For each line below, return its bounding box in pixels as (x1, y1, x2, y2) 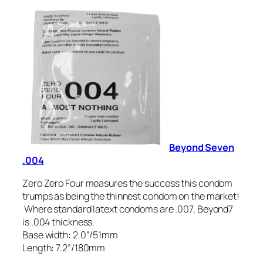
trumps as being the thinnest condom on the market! (22, 189, 240, 203)
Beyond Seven (169, 141, 234, 154)
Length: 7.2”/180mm (22, 241, 106, 254)
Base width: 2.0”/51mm (22, 228, 118, 241)
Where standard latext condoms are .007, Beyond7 (22, 202, 234, 215)
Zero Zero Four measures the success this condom (22, 176, 233, 190)
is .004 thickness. (22, 215, 95, 228)
